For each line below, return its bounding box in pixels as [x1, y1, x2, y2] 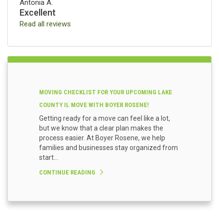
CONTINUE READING [39, 169, 95, 176]
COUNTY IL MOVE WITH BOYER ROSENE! [39, 101, 149, 109]
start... [39, 153, 58, 162]
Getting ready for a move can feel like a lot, [39, 114, 170, 123]
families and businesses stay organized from [39, 144, 178, 152]
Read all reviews [20, 20, 71, 29]
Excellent [20, 7, 56, 18]
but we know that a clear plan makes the [39, 124, 163, 132]
